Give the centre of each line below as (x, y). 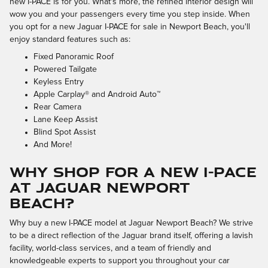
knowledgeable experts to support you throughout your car (120, 261)
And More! (53, 145)
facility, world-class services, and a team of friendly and (110, 248)
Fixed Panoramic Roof (74, 57)
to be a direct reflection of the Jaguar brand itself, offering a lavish (131, 235)
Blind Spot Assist (65, 133)
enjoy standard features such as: (70, 40)
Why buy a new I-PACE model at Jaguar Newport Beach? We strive (131, 223)
